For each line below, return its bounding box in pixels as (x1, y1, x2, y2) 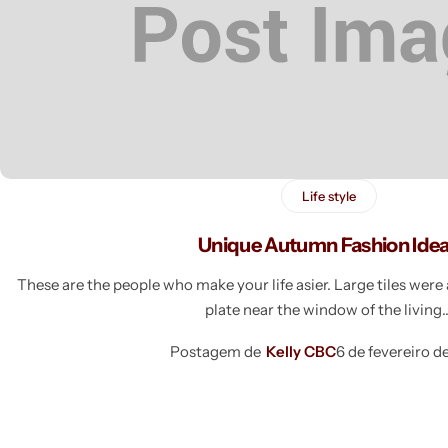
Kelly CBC (266, 342, 336, 362)
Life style (301, 188, 356, 205)
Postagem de (170, 342, 261, 362)
